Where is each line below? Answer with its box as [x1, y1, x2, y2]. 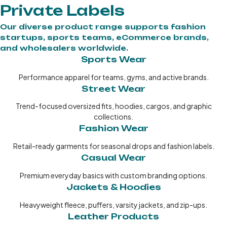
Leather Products [68, 211, 159, 221]
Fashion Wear [79, 123, 148, 134]
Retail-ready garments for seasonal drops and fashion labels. [13, 141, 214, 151]
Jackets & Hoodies [66, 181, 161, 192]
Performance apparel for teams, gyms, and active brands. [18, 72, 209, 82]
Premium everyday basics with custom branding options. [20, 170, 207, 180]
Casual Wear [81, 153, 146, 163]
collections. [94, 112, 133, 122]
